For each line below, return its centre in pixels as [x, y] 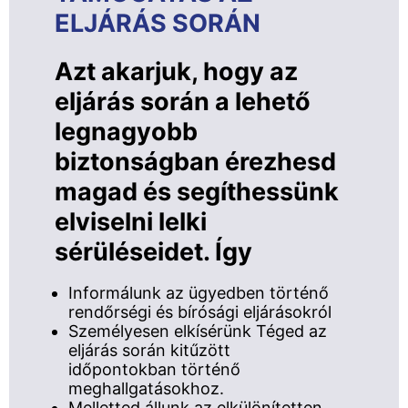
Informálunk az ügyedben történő [199, 292]
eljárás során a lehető [183, 101]
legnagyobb [126, 131]
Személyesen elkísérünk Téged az [198, 331]
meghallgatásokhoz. [146, 388]
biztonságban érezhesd [195, 161]
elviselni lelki [131, 221]
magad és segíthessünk [197, 191]
